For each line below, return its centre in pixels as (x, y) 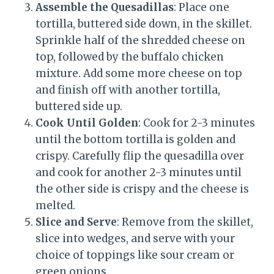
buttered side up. (79, 106)
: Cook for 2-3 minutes (197, 123)
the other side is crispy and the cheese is (142, 189)
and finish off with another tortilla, (128, 90)
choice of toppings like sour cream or (135, 255)
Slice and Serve (76, 222)
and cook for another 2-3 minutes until (139, 172)
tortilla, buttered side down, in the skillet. (144, 24)
